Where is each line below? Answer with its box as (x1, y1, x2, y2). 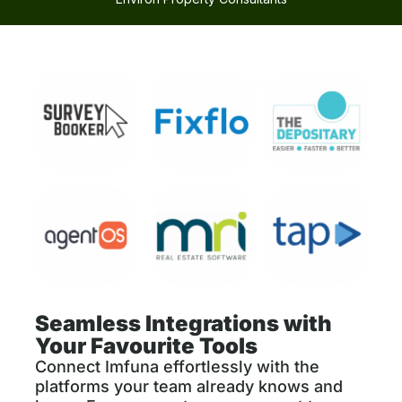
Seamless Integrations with (35, 310, 332, 336)
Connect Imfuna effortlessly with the (35, 356, 319, 376)
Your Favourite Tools (35, 332, 258, 359)
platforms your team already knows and (35, 376, 343, 396)
